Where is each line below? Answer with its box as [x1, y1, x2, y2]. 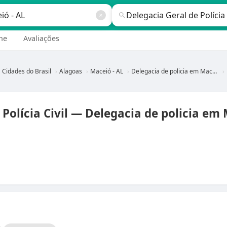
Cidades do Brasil [2, 67, 51, 75]
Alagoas [59, 67, 82, 75]
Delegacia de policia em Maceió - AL [131, 67, 212, 75]
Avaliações [23, 33, 59, 43]
